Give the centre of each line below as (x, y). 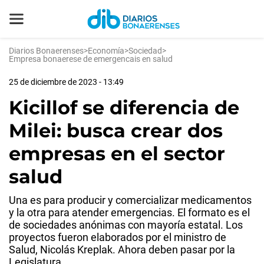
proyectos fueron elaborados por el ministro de (118, 237)
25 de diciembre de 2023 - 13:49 (66, 82)
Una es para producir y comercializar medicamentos (130, 200)
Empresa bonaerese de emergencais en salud (91, 59)
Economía (106, 51)
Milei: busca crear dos (116, 131)
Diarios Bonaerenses (46, 51)
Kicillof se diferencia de (124, 108)
